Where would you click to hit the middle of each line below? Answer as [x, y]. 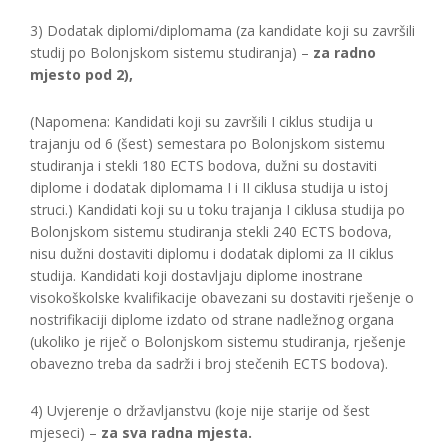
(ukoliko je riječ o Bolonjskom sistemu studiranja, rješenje [218, 341]
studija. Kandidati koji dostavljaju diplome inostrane [196, 275]
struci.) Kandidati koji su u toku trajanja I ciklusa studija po [217, 209]
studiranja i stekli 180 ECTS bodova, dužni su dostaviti [203, 165]
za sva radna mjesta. [176, 432]
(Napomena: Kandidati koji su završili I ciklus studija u [201, 121]
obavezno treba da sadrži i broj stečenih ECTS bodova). [209, 363]
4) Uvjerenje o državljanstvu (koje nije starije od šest [200, 410]
